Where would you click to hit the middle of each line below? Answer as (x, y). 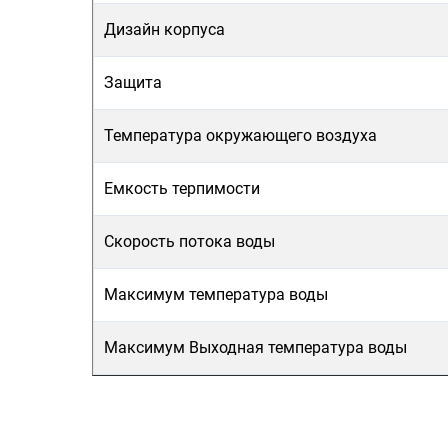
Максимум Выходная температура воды (255, 347)
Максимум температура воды (216, 294)
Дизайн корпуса (164, 29)
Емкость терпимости (182, 188)
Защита (133, 82)
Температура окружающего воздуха (240, 135)
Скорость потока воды (189, 241)
